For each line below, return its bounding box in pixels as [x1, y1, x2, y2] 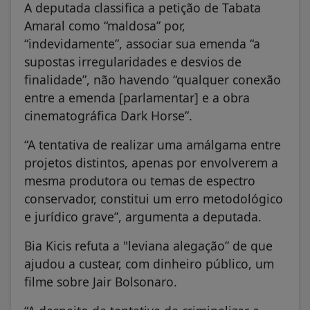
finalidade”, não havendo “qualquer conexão [24, 71, 281, 88]
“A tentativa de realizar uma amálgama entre [24, 136, 281, 153]
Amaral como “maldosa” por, [24, 17, 185, 34]
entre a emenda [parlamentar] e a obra [24, 89, 250, 106]
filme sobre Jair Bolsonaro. [24, 273, 177, 290]
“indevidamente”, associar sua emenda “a [24, 35, 260, 52]
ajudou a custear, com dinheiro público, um [24, 255, 274, 272]
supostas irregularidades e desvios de [24, 53, 241, 70]
